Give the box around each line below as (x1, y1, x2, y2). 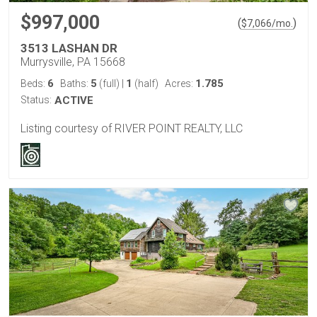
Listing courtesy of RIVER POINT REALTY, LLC (21, 121, 243, 135)
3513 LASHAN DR (21, 41, 117, 56)
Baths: (60, 78, 91, 90)
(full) (97, 78, 122, 90)
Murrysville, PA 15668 (21, 55, 125, 69)
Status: (21, 94, 52, 106)
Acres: (165, 78, 195, 90)
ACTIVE (54, 94, 93, 108)
